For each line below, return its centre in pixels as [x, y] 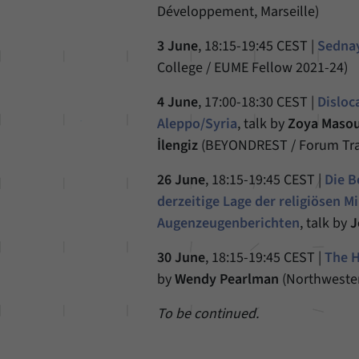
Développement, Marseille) [238, 12]
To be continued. [208, 314]
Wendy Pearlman [227, 279]
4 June [178, 102]
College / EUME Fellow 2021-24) [253, 68]
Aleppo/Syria [198, 124]
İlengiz [178, 145]
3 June [178, 46]
